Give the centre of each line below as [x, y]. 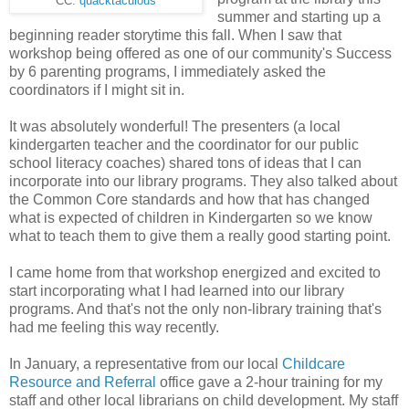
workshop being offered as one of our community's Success [200, 53]
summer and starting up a [299, 16]
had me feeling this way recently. [114, 327]
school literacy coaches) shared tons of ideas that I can [185, 163]
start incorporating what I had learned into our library [177, 290]
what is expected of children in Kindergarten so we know [191, 217]
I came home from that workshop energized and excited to [195, 272]
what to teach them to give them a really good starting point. [200, 236]
